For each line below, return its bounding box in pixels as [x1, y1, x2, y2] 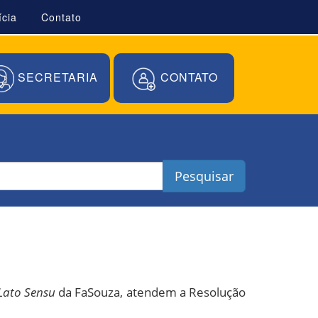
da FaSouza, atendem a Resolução [55, 284, 246, 300]
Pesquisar [175, 168, 234, 185]
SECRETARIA [14, 69, 98, 86]
